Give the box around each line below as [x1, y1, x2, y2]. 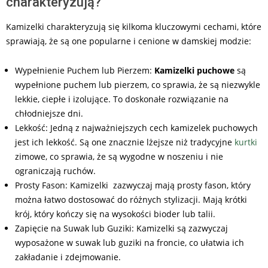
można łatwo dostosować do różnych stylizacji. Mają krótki [15, 193, 247, 205]
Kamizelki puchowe [154, 64, 234, 76]
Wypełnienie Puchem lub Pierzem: [15, 64, 154, 76]
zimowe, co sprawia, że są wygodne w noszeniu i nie [15, 150, 223, 162]
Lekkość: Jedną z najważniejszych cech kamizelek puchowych [15, 121, 258, 133]
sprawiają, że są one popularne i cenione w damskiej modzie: [6, 35, 251, 47]
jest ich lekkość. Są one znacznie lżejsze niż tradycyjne [15, 136, 234, 148]
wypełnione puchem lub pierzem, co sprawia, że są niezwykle [15, 78, 260, 90]
